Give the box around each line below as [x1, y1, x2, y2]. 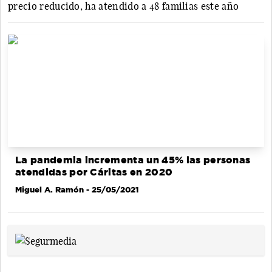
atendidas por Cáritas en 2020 [15, 166, 173, 177]
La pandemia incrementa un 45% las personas [15, 154, 251, 165]
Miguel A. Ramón [15, 185, 84, 194]
